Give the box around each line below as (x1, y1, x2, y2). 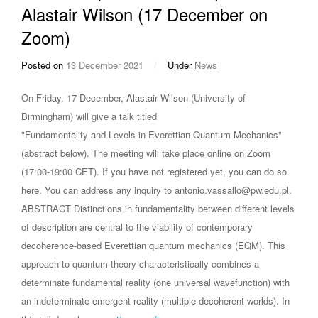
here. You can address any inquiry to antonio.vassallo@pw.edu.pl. (21, 183, 292, 197)
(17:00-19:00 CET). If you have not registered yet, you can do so (21, 165, 287, 179)
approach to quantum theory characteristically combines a (21, 257, 259, 271)
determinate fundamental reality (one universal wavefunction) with (21, 275, 290, 290)
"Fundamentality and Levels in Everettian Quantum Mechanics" (21, 128, 282, 142)
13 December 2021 (66, 58, 143, 72)
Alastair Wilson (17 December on (21, 1, 268, 27)
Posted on (21, 58, 66, 72)
